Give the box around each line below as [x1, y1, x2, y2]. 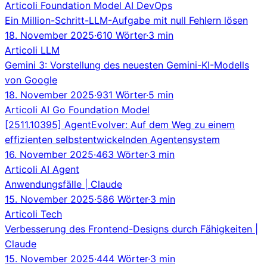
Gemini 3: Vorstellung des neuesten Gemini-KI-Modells [5, 58, 249, 71]
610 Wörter [97, 29, 146, 41]
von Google [5, 73, 57, 86]
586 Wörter [97, 193, 148, 205]
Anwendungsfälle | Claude [5, 178, 122, 190]
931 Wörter [97, 88, 146, 101]
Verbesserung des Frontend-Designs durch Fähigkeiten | [5, 222, 258, 235]
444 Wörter [97, 252, 148, 265]
